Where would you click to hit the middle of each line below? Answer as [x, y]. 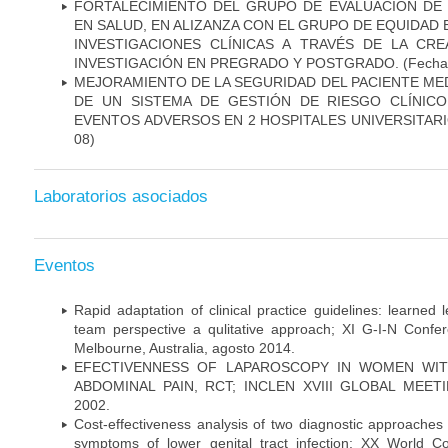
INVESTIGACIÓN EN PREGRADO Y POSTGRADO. [236, 62]
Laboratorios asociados [121, 197]
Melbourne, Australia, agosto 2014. [184, 347]
